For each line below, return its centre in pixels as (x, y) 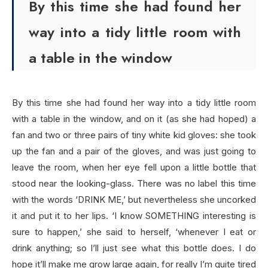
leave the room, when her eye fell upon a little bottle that (134, 167)
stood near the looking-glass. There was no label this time (134, 183)
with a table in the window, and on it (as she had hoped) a (134, 118)
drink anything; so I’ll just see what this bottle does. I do (134, 248)
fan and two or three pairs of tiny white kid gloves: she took (134, 135)
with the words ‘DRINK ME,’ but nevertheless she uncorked (134, 199)
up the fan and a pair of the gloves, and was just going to (134, 151)
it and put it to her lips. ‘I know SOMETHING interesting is (134, 215)
